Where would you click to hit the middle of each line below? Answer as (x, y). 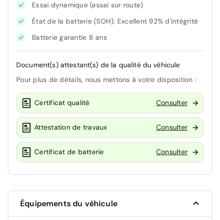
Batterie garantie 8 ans (69, 37)
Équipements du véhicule (69, 203)
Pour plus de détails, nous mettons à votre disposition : (106, 79)
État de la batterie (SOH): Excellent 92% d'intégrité (115, 21)
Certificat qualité (62, 103)
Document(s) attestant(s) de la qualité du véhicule (98, 65)
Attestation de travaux (71, 127)
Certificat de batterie (69, 152)
